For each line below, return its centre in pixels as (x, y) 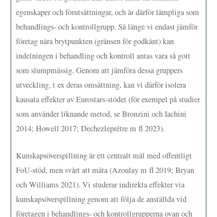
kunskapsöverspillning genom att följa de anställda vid (101, 199)
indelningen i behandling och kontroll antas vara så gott (103, 56)
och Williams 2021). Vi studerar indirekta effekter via (101, 185)
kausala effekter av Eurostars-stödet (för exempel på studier (108, 100)
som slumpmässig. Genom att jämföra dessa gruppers (100, 70)
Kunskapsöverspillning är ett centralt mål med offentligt (104, 156)
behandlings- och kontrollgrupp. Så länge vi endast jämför (107, 27)
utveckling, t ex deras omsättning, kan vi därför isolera (101, 85)
